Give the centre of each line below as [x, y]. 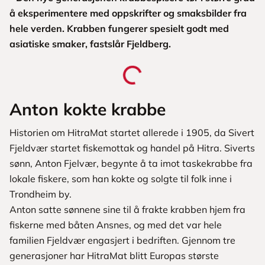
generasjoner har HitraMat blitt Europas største [114, 256]
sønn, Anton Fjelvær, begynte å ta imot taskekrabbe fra [131, 164]
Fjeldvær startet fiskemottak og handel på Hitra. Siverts [132, 148]
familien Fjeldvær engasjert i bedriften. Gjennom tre [122, 240]
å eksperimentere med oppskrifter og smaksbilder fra [128, 13]
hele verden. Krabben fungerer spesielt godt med [119, 29]
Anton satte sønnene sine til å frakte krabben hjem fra [127, 210]
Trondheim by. [41, 194]
